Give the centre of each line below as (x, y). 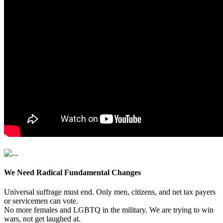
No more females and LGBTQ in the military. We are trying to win (109, 210)
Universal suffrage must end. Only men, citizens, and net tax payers (110, 192)
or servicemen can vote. (41, 201)
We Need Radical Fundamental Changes (72, 172)
